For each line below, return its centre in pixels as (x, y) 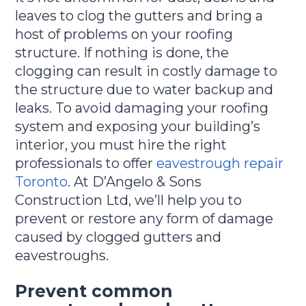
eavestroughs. (62, 256)
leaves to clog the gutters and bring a (139, 16)
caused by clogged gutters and (119, 237)
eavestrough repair (220, 164)
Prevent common (94, 291)
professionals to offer (86, 164)
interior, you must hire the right (121, 145)
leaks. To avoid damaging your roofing (142, 108)
